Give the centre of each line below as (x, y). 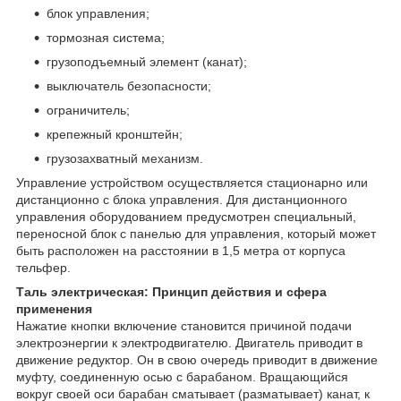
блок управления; (98, 13)
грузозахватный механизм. (125, 158)
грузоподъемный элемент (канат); (147, 61)
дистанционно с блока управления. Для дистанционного (182, 199)
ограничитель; (88, 110)
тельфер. (43, 267)
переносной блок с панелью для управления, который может (196, 233)
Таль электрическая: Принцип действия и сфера (171, 291)
